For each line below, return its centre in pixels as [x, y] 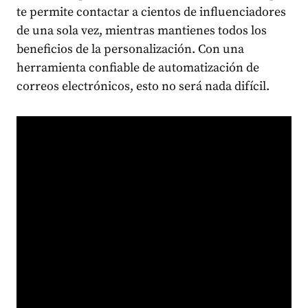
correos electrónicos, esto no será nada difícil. [143, 86]
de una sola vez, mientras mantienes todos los [142, 31]
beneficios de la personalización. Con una [130, 49]
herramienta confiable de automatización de [138, 68]
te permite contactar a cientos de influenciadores [151, 12]
